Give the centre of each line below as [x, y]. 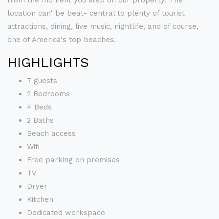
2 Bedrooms [48, 94]
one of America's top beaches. [62, 40]
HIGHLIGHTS [48, 62]
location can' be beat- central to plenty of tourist [96, 13]
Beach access [51, 133]
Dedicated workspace [66, 213]
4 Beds [39, 107]
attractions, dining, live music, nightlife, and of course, [103, 26]
